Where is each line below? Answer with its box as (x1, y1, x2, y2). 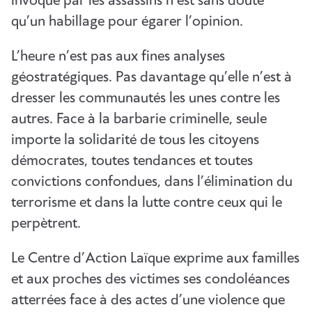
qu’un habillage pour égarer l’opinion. (11, 13, 243, 30)
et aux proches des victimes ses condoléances (11, 271, 290, 288)
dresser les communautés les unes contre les (11, 90, 280, 107)
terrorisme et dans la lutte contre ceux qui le (11, 194, 282, 211)
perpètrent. (11, 215, 81, 232)
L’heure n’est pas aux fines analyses (11, 48, 225, 65)
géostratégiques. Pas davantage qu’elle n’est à (11, 69, 292, 86)
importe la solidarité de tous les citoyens (11, 132, 259, 148)
